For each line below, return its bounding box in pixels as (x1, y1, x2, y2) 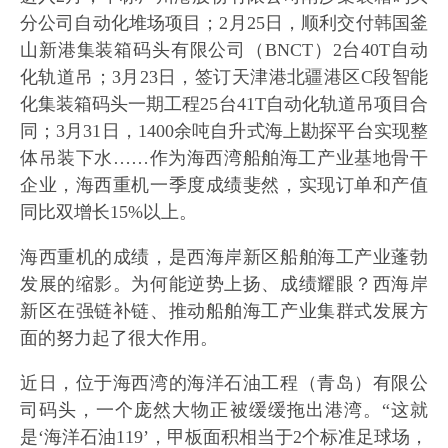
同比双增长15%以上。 (20, 202, 197, 222)
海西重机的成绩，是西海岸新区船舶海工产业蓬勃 (20, 247, 428, 267)
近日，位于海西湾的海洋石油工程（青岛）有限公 (20, 373, 428, 393)
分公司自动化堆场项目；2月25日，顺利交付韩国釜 (20, 13, 428, 33)
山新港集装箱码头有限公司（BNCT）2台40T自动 (20, 40, 428, 60)
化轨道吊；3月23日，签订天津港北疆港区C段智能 (20, 67, 428, 87)
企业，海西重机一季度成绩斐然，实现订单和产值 (20, 175, 428, 195)
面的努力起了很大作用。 (20, 328, 218, 348)
